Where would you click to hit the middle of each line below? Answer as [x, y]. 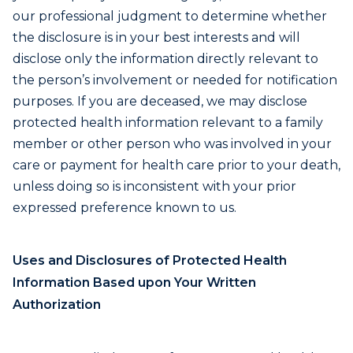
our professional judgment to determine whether [170, 16]
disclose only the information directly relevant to [165, 59]
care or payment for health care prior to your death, [176, 165]
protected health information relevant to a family [168, 123]
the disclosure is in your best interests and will [156, 37]
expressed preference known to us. [124, 208]
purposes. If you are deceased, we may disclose [160, 101]
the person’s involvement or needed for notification [175, 80]
